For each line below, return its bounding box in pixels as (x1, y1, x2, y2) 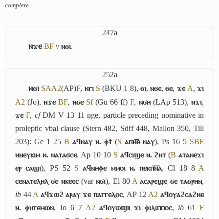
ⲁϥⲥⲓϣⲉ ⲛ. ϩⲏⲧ (120, 150, 166, 159)
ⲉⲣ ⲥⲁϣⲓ (15, 163, 42, 172)
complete (5, 1, 29, 9)
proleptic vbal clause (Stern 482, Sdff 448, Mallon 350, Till (15, 124, 204, 132)
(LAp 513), (150, 97, 192, 106)
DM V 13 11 (40, 110, 88, 119)
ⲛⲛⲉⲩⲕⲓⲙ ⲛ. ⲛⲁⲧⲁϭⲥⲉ (15, 150, 77, 159)
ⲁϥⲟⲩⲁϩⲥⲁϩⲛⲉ (160, 190, 204, 198)
